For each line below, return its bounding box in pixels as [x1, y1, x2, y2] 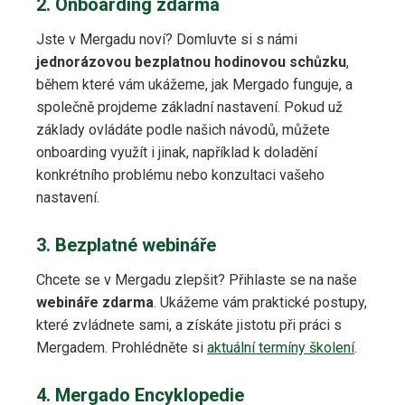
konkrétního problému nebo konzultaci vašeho [36, 166, 325, 184]
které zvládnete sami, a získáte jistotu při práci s [36, 316, 342, 334]
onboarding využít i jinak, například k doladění [36, 144, 317, 162]
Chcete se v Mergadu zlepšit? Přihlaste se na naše [36, 271, 357, 289]
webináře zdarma [36, 294, 154, 312]
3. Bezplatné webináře [36, 234, 216, 257]
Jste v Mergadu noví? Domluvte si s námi [36, 31, 297, 49]
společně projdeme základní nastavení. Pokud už [36, 99, 343, 117]
